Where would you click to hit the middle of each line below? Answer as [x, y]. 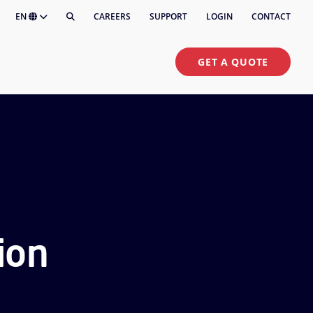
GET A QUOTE [233, 62]
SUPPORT [168, 16]
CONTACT [271, 16]
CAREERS [112, 16]
